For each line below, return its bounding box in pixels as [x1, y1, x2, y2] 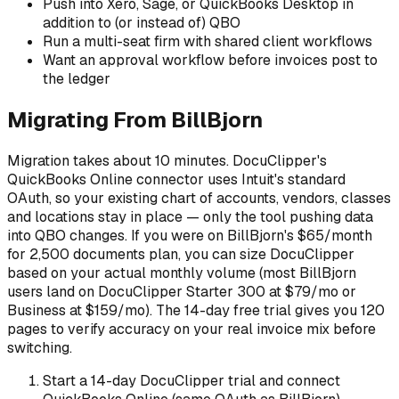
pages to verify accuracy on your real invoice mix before [7, 320, 376, 339]
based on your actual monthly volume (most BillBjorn [7, 264, 356, 283]
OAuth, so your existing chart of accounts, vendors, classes [7, 189, 391, 208]
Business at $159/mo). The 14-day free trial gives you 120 [7, 301, 385, 321]
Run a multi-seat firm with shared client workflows [43, 32, 372, 52]
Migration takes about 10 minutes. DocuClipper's [7, 151, 327, 171]
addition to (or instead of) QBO [43, 13, 240, 33]
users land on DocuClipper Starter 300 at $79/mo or [7, 282, 356, 302]
